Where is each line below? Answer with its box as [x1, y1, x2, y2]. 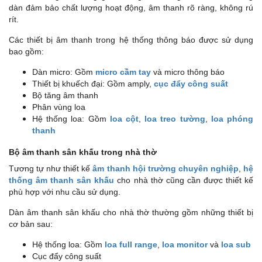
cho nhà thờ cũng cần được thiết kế [114, 175, 254, 185]
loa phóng [211, 113, 254, 123]
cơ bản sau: [9, 219, 53, 229]
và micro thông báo [151, 67, 225, 77]
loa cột [109, 113, 139, 123]
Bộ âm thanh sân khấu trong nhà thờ [9, 147, 157, 157]
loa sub [221, 239, 251, 249]
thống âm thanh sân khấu [9, 175, 115, 185]
